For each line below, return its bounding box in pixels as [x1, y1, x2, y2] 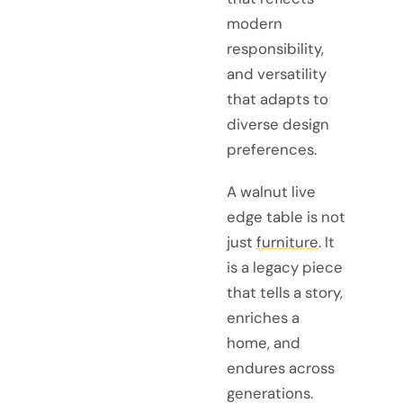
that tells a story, [227, 282, 343, 302]
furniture [256, 231, 318, 252]
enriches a [227, 307, 300, 327]
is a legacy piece [227, 256, 343, 277]
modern [227, 13, 282, 33]
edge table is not [227, 206, 345, 227]
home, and [227, 332, 300, 353]
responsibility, [227, 38, 324, 58]
